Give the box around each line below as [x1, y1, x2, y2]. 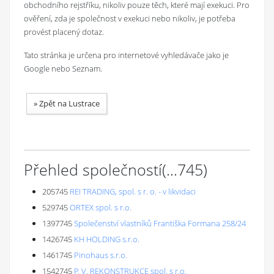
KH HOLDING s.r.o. [74, 234, 139, 245]
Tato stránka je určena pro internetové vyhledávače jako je [24, 50, 229, 61]
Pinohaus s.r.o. [74, 250, 127, 261]
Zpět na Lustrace [39, 98, 100, 109]
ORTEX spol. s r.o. [70, 202, 131, 213]
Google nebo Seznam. [24, 63, 102, 74]
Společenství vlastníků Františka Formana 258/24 [74, 218, 246, 229]
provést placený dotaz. [24, 26, 104, 37]
